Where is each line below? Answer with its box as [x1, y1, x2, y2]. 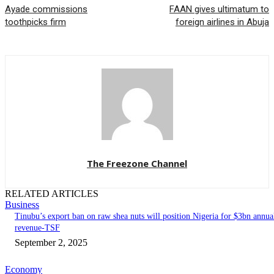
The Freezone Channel [87, 157, 187, 170]
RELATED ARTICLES [5, 188, 98, 199]
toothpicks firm [5, 17, 66, 28]
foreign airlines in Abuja [175, 17, 269, 28]
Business [5, 199, 39, 210]
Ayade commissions [5, 4, 87, 15]
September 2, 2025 [15, 237, 87, 248]
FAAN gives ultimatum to [169, 4, 269, 15]
